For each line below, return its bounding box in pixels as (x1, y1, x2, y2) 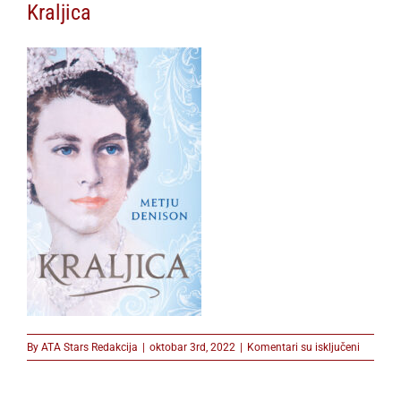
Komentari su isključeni (247, 340, 360, 354)
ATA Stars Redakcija (41, 340, 138, 354)
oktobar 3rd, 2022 (149, 340, 235, 354)
